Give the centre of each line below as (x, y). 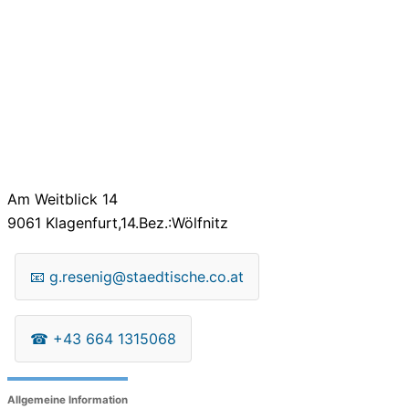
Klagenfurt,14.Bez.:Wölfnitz (135, 222)
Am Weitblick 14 (63, 199)
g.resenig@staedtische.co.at (147, 276)
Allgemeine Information (68, 400)
